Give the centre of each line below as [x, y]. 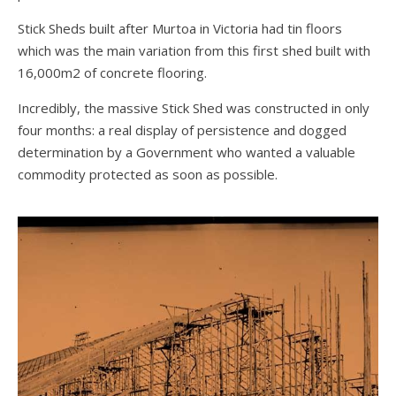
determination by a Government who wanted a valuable [187, 152]
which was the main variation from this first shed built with [194, 51]
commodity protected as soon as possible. [148, 175]
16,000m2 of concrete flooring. [112, 73]
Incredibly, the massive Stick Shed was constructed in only [194, 108]
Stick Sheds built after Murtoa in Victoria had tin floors [180, 29]
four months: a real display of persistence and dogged [182, 130]
